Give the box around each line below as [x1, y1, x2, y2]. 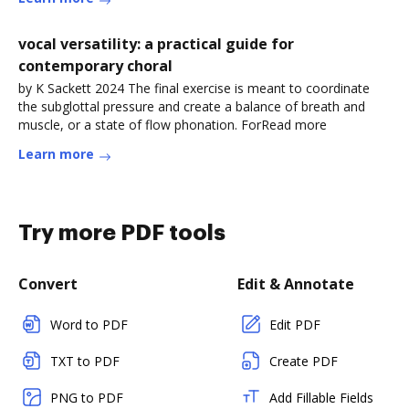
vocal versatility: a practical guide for [18, 34, 294, 54]
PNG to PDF [50, 389, 123, 406]
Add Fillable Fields [269, 389, 373, 406]
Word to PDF [50, 316, 128, 333]
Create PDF [269, 352, 338, 370]
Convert [18, 274, 78, 294]
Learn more [18, 145, 94, 163]
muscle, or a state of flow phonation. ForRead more [18, 116, 327, 133]
